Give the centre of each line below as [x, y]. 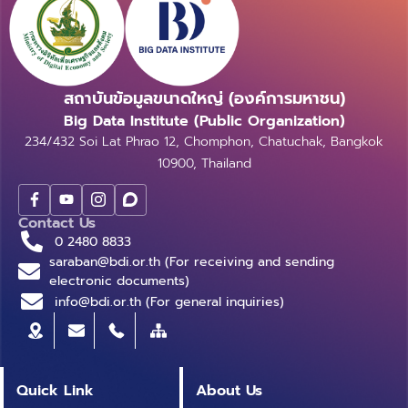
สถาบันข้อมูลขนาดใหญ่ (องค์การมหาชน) [204, 98]
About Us [229, 390]
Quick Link [55, 390]
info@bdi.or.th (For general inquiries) [169, 301]
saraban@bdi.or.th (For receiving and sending [192, 262]
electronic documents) [119, 281]
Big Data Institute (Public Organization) [204, 121]
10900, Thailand [204, 163]
